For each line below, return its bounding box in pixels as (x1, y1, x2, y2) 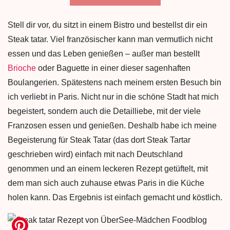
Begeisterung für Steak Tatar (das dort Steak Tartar (8, 136, 190, 144)
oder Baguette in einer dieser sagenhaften (36, 64, 190, 72)
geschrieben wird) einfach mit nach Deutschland (8, 150, 183, 159)
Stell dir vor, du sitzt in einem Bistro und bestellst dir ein (8, 21, 207, 29)
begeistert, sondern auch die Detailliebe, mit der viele (8, 107, 201, 116)
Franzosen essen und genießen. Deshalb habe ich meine (8, 121, 217, 130)
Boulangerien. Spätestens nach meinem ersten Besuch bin (8, 78, 221, 87)
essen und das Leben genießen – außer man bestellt (8, 49, 200, 58)
